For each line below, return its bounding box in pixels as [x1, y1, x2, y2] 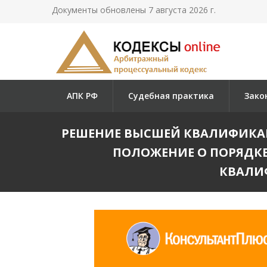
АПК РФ [67, 90, 98, 101]
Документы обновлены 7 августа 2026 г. [52, 4, 216, 15]
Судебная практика [128, 90, 214, 101]
